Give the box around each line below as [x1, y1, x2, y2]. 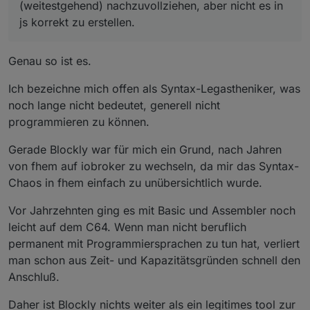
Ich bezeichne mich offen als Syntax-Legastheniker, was [8, 81, 300, 95]
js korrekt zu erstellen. [19, 15, 135, 29]
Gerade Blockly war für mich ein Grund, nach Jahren [8, 142, 282, 156]
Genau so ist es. [8, 53, 91, 68]
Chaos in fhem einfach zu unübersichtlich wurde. [8, 175, 262, 190]
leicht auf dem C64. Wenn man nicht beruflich [8, 219, 246, 234]
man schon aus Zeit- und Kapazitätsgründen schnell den [8, 253, 300, 267]
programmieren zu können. [8, 114, 149, 129]
